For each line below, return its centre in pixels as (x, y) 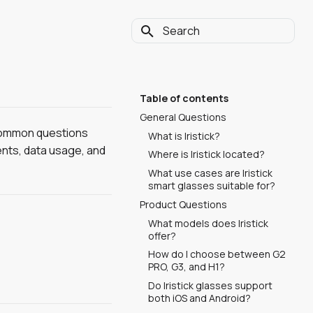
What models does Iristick (208, 223)
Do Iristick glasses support (210, 285)
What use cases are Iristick (210, 173)
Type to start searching (214, 56)
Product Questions (183, 204)
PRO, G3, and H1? (187, 267)
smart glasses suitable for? (212, 185)
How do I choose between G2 (217, 254)
